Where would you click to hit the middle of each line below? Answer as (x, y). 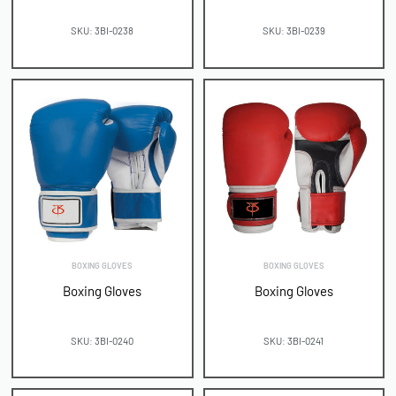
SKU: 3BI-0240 (103, 340)
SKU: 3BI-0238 (103, 31)
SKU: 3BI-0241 (294, 340)
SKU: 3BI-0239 (293, 31)
